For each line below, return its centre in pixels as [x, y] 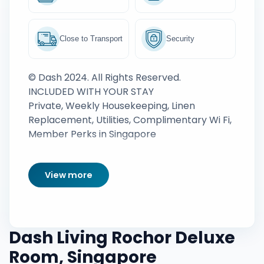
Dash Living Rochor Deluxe [122, 238]
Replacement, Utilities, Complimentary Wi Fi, [130, 120]
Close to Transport [91, 39]
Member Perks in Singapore [92, 134]
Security [180, 39]
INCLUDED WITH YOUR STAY [91, 92]
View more [69, 175]
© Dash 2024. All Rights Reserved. [105, 77]
